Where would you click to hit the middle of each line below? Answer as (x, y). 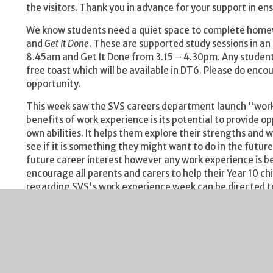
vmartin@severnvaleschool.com (96, 200)
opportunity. (53, 83)
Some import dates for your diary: (99, 222)
